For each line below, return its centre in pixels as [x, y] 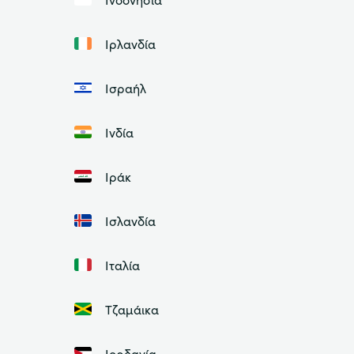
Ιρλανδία [130, 44]
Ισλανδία [130, 221]
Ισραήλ [125, 88]
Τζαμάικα [132, 309]
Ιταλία [122, 265]
